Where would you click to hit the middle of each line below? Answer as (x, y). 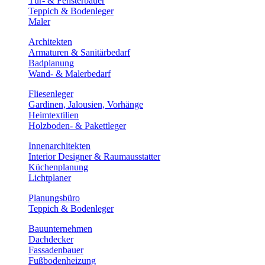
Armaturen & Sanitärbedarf (79, 52)
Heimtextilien (54, 115)
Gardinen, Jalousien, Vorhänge (86, 104)
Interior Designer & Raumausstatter (94, 156)
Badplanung (51, 63)
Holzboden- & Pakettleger (77, 126)
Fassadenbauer (56, 250)
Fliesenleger (51, 94)
